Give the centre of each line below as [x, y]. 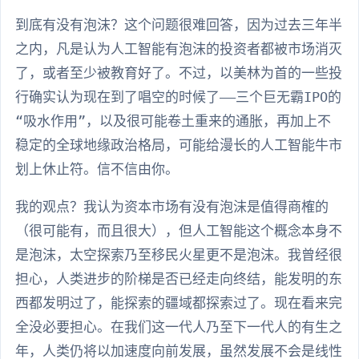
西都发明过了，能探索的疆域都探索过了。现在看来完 [179, 303]
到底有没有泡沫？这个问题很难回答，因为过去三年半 [179, 25]
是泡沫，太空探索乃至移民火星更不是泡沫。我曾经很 [179, 255]
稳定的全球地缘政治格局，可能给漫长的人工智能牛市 [179, 145]
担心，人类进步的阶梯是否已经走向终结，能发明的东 [179, 279]
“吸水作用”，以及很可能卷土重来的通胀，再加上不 [173, 121]
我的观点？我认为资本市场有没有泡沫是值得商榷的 [172, 207]
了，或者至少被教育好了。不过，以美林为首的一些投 [179, 73]
